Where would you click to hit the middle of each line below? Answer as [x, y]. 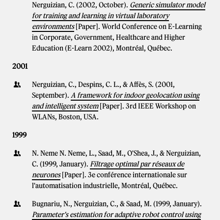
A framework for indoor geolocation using [135, 95]
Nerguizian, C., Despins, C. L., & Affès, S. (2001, [103, 84]
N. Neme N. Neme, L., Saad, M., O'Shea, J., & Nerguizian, [116, 153]
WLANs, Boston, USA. [65, 117]
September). [51, 95]
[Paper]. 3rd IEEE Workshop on [148, 106]
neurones [46, 175]
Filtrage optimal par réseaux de [137, 164]
